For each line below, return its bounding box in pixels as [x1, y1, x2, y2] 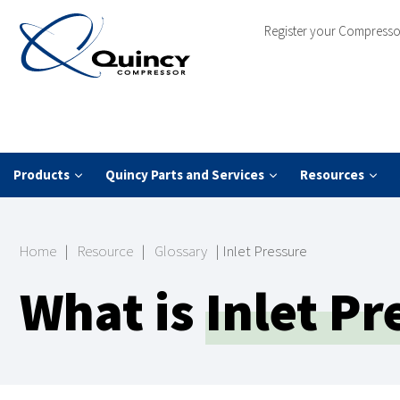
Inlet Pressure [222, 241, 307, 262]
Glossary [154, 241, 207, 262]
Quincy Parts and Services [105, 166, 264, 184]
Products [13, 166, 70, 184]
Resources [300, 166, 364, 184]
